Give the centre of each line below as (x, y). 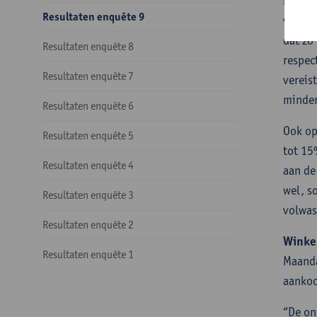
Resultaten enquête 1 (88, 254)
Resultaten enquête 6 (88, 106)
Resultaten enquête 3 (88, 195)
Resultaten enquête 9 (94, 17)
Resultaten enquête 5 (88, 136)
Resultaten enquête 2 (88, 225)
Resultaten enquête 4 (88, 165)
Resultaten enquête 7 (88, 76)
